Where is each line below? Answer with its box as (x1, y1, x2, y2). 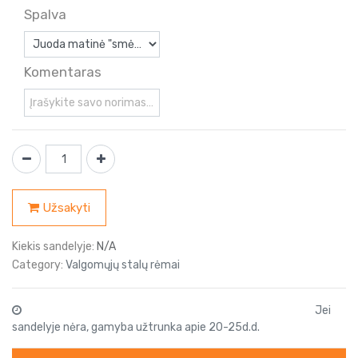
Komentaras (24, 64, 101, 81)
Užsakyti (39, 201, 91, 216)
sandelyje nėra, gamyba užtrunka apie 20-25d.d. (12, 320, 260, 335)
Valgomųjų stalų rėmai (66, 257, 180, 272)
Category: (12, 257, 63, 272)
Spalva (24, 6, 66, 23)
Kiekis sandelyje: (12, 239, 94, 253)
